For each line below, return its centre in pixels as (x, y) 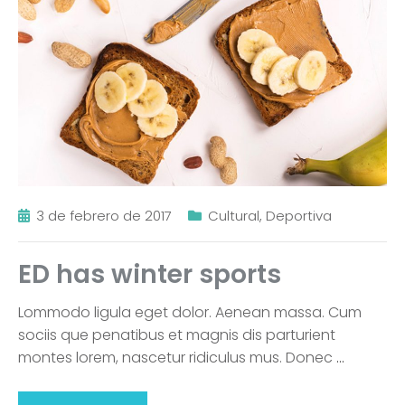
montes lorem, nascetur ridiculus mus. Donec (177, 357)
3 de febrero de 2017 (104, 215)
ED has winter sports (150, 274)
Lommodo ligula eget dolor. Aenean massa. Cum (190, 312)
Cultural (234, 215)
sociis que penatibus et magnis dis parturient (177, 334)
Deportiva (299, 215)
